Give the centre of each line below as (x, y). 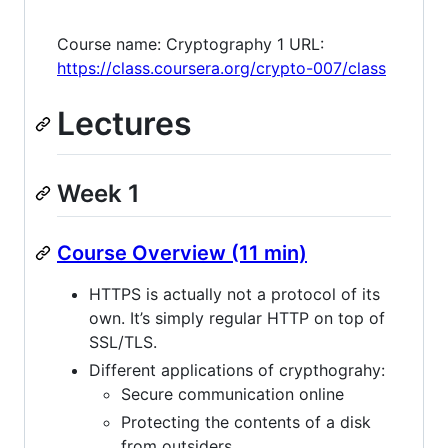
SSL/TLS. (123, 341)
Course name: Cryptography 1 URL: (190, 44)
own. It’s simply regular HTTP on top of (237, 317)
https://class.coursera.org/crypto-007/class (221, 68)
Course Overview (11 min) (182, 252)
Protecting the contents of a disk (246, 421)
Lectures (124, 123)
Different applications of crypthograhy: (237, 369)
